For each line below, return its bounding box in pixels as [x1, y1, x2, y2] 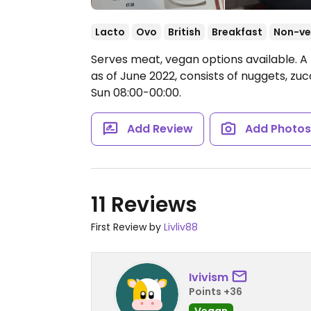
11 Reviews [91, 190, 197, 219]
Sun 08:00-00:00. [91, 85, 181, 101]
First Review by [91, 220, 164, 234]
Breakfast [212, 25, 262, 39]
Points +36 [189, 284, 242, 299]
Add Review [126, 121, 193, 137]
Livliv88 [164, 220, 198, 234]
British [168, 25, 201, 39]
